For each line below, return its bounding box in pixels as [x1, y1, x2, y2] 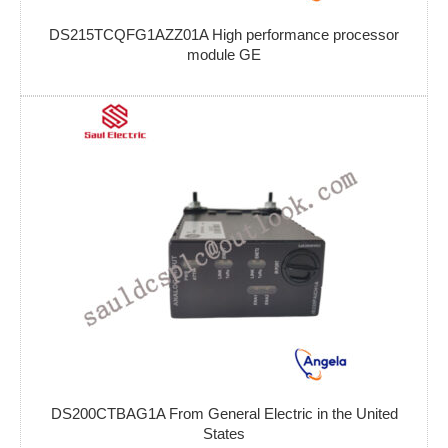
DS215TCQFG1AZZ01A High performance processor [49, 26, 399, 44]
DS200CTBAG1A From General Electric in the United [50, 405, 398, 423]
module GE [187, 46, 261, 64]
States [203, 425, 245, 443]
